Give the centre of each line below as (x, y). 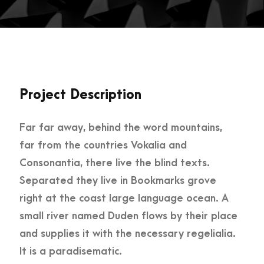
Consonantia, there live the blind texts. (114, 163)
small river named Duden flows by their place (128, 216)
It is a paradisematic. (70, 251)
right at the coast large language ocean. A (124, 198)
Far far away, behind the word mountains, (121, 127)
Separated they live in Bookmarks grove (118, 180)
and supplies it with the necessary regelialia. (127, 233)
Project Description (80, 95)
